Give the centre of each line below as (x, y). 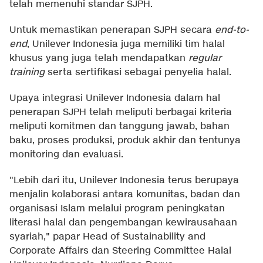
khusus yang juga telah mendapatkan (99, 58)
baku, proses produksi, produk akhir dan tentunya (125, 140)
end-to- (230, 30)
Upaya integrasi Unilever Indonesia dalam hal (115, 98)
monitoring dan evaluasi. (66, 154)
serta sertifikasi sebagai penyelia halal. (138, 72)
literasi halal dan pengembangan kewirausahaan (123, 222)
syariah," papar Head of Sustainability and (107, 237)
